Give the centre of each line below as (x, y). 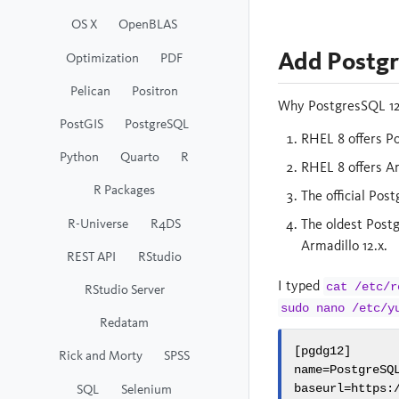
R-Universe (98, 223)
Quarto (140, 157)
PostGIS (81, 124)
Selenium (146, 388)
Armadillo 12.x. (344, 245)
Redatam (124, 322)
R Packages (124, 190)
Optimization (102, 57)
